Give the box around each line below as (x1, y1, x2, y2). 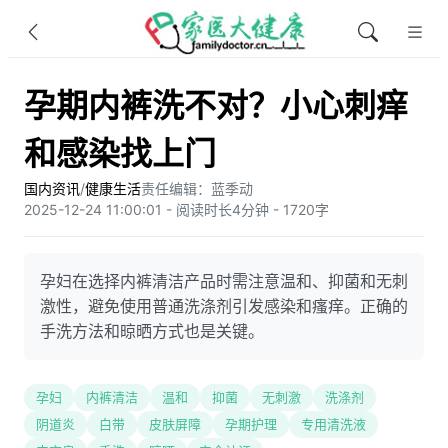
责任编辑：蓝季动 (141, 180, 253, 197)
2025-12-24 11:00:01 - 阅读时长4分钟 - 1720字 (24, 201, 329, 218)
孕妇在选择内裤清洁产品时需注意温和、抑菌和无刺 (40, 271, 408, 291)
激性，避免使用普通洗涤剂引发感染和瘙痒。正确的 (40, 296, 408, 316)
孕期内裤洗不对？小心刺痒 (24, 86, 408, 125)
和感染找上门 (24, 134, 216, 173)
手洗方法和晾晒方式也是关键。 (40, 321, 264, 341)
